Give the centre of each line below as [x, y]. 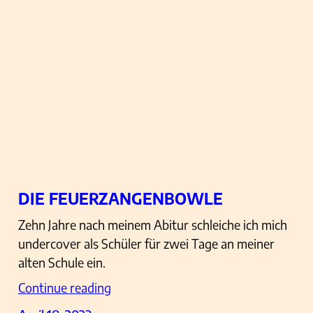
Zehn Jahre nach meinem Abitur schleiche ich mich [152, 225]
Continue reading [64, 288]
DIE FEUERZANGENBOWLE [120, 199]
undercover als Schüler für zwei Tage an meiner [146, 244]
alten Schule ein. [61, 263]
